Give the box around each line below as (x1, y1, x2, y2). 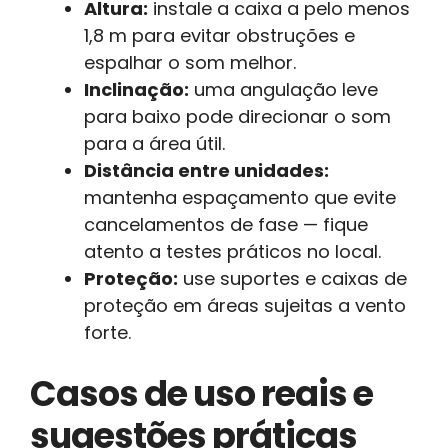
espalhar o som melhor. (84, 49, 296, 75)
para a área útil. (84, 130, 225, 156)
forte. (84, 319, 131, 345)
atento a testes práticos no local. (84, 238, 381, 264)
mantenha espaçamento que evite (84, 184, 396, 210)
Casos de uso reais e (30, 368, 373, 418)
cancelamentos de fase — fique (84, 211, 368, 237)
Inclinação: (84, 76, 189, 102)
